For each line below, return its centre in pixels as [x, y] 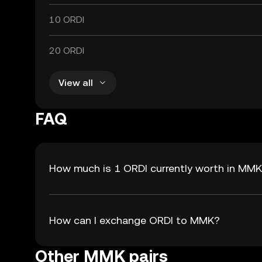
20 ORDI [67, 51]
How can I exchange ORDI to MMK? [135, 220]
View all [76, 82]
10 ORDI [67, 20]
